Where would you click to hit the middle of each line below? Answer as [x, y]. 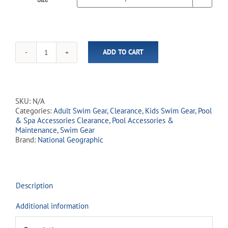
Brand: [26, 139]
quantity [59, 105]
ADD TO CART [123, 52]
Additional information [52, 206]
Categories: [34, 110]
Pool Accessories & [143, 120]
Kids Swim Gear [170, 110]
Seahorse [60, 76]
